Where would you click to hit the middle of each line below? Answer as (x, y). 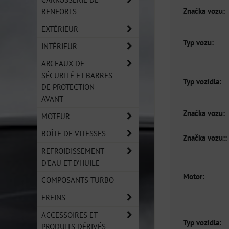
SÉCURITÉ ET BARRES (77, 75)
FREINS (53, 197)
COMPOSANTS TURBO (78, 180)
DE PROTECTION (68, 87)
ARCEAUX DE (63, 63)
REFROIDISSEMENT (73, 151)
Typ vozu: (198, 42)
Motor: (194, 176)
